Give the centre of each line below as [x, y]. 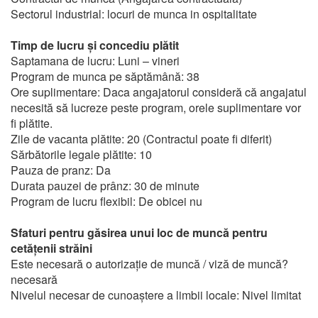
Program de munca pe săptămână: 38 [105, 76]
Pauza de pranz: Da [61, 170]
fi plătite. [32, 123]
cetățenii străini [51, 248]
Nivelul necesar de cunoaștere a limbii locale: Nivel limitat [156, 295]
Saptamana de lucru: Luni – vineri [95, 61]
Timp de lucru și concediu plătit [95, 45]
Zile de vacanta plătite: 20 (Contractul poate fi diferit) [141, 139]
